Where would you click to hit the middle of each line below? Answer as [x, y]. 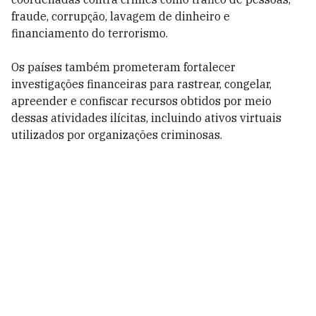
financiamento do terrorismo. [90, 33]
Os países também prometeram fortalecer [123, 67]
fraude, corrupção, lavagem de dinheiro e [121, 16]
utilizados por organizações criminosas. [117, 135]
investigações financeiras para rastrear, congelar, [141, 84]
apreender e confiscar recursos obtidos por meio [141, 101]
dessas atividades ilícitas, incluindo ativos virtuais [146, 118]
